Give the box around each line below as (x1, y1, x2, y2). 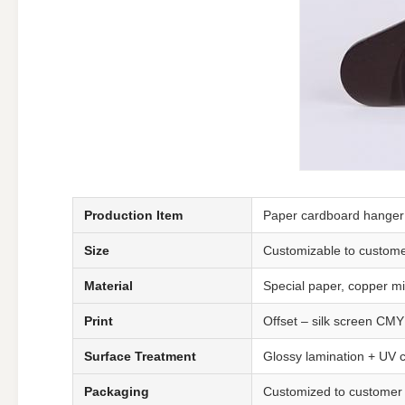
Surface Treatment (84, 349, 196, 363)
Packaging (84, 384, 149, 399)
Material (84, 278, 133, 293)
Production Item (84, 208, 183, 222)
